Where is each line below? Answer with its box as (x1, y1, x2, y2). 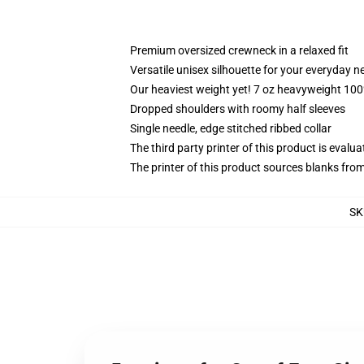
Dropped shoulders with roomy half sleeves (130, 102, 345, 115)
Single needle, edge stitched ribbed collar (130, 122, 331, 135)
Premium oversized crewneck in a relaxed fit (130, 44, 349, 57)
